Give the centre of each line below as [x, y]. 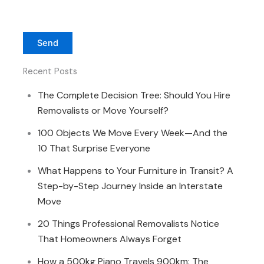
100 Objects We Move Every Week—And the [133, 133]
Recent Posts [50, 72]
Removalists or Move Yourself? [103, 111]
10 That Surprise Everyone [94, 148]
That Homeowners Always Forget [110, 239]
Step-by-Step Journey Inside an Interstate [131, 186]
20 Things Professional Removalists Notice [129, 224]
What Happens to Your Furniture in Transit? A [136, 171]
